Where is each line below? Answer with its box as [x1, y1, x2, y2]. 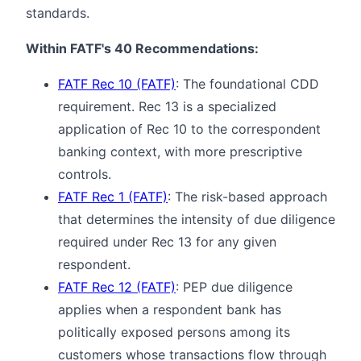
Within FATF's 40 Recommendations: [26, 39, 259, 56]
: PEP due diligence [176, 278, 293, 295]
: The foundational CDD [176, 75, 319, 92]
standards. [26, 4, 89, 21]
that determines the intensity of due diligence [58, 210, 335, 227]
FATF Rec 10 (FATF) [58, 75, 176, 92]
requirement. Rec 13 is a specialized [58, 98, 276, 114]
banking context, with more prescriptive [58, 143, 302, 160]
